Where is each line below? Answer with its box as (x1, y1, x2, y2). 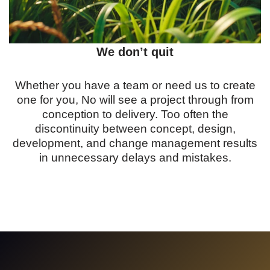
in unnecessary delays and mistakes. (39, 151, 231, 164)
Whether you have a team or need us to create (14, 79, 256, 92)
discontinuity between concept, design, (34, 122, 236, 135)
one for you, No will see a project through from (16, 93, 254, 106)
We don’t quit (96, 45, 174, 58)
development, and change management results (13, 137, 257, 149)
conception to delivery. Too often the (42, 108, 228, 121)
